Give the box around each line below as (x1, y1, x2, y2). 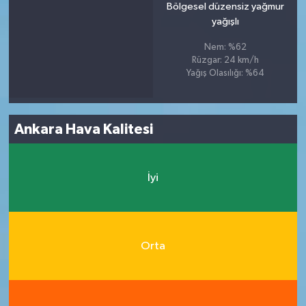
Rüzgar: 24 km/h (191, 56, 259, 65)
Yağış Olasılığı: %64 (186, 69, 264, 78)
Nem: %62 (204, 43, 247, 52)
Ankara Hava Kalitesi (14, 122, 154, 137)
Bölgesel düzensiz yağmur (166, 1, 284, 12)
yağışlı (211, 16, 239, 27)
